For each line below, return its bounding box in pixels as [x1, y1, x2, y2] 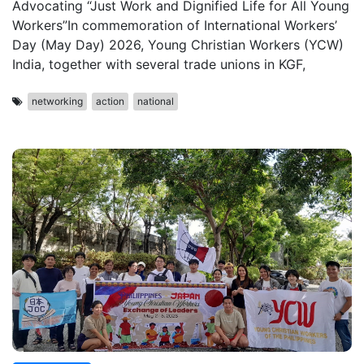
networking [32, 95, 83, 107]
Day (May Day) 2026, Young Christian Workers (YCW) [12, 37, 344, 53]
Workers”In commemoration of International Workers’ [12, 17, 337, 33]
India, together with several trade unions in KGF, [12, 56, 305, 72]
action [96, 95, 124, 107]
